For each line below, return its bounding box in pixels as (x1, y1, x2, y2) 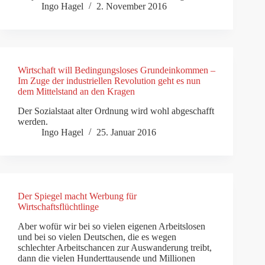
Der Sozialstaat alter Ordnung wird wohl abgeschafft (18, 106, 214, 117)
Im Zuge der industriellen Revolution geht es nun (18, 76, 201, 86)
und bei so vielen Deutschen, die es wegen (18, 231, 176, 242)
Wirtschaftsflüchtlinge (18, 202, 99, 212)
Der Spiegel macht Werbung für (18, 191, 137, 202)
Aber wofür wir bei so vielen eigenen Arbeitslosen (18, 221, 205, 231)
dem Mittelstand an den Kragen (18, 86, 135, 97)
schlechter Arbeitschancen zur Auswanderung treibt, (18, 242, 212, 253)
